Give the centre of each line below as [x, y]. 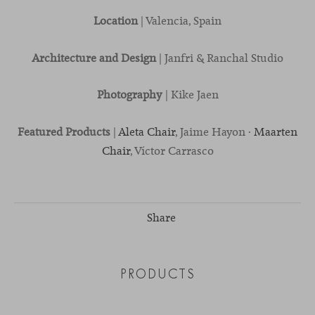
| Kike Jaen [190, 95]
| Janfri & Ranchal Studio [220, 58]
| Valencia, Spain [181, 21]
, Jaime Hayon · [214, 131]
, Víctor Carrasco [172, 150]
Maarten [276, 131]
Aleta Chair [147, 131]
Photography [129, 95]
